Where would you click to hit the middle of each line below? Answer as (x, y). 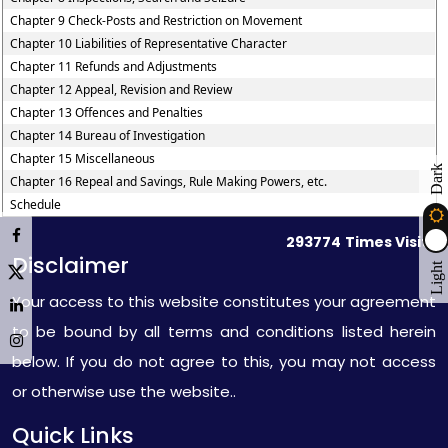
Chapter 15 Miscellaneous (83, 158)
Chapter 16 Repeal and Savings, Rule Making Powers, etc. (169, 181)
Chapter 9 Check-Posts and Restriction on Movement (156, 20)
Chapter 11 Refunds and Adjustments (114, 66)
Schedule (36, 204)
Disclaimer (70, 265)
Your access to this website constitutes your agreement (224, 301)
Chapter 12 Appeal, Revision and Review (121, 89)
